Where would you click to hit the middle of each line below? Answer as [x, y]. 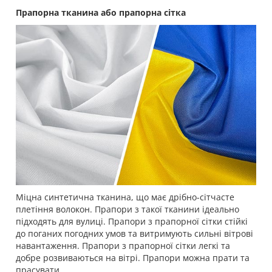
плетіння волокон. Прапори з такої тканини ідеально [127, 209]
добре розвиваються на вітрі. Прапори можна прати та [133, 258]
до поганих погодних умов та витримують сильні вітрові [134, 234]
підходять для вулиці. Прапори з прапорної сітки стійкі [132, 222]
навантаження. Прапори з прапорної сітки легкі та [123, 246]
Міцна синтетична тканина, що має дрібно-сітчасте [125, 197]
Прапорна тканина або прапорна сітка [101, 13]
